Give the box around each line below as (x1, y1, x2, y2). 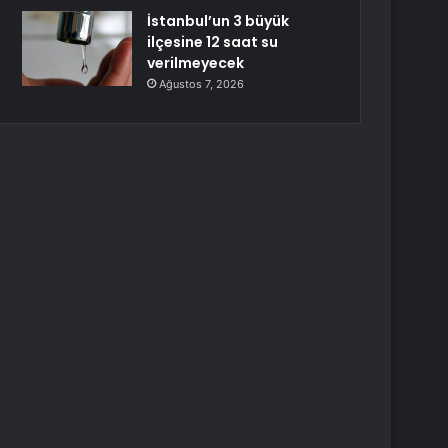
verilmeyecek (147, 53, 245, 73)
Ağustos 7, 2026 (159, 77, 245, 91)
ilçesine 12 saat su (147, 32, 279, 52)
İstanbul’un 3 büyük (147, 11, 290, 31)
